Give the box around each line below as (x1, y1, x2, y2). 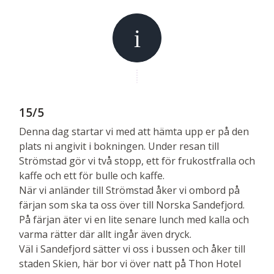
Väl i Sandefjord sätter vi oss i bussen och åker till (19, 242, 245, 256)
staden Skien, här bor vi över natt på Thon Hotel (19, 256, 241, 270)
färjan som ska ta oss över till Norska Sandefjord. (19, 198, 245, 212)
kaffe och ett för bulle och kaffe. (19, 168, 165, 182)
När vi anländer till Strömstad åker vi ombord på (19, 183, 240, 197)
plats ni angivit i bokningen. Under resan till (19, 139, 219, 153)
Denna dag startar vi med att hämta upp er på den (19, 124, 249, 138)
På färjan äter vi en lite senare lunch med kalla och (19, 212, 249, 226)
